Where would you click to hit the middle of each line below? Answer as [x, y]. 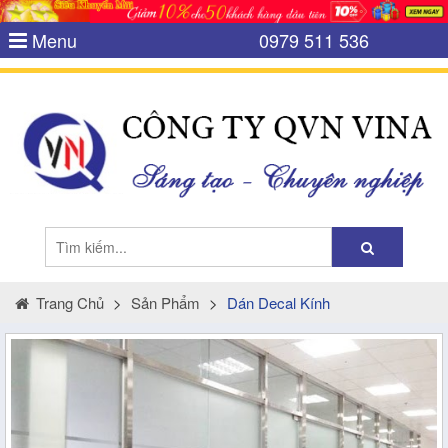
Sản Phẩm [165, 302]
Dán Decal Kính [278, 302]
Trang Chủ [70, 302]
